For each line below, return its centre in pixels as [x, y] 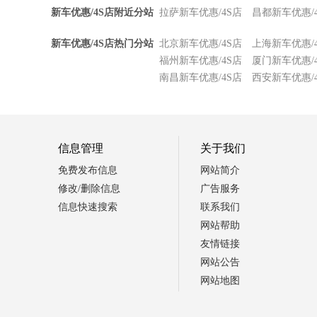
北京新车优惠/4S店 [201, 43]
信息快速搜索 [88, 207]
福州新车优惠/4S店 [201, 60]
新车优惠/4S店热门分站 [102, 43]
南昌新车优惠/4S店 [201, 77]
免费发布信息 [88, 170]
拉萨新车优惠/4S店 [201, 12]
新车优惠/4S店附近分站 [102, 12]
